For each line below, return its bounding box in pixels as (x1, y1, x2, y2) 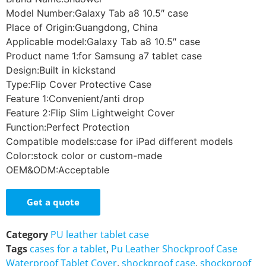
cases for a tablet (30, 242, 106, 256)
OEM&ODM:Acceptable (6, 164, 109, 176)
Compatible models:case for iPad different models (6, 135, 233, 148)
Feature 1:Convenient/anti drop (6, 93, 144, 105)
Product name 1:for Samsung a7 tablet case (6, 50, 202, 62)
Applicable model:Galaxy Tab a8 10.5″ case (6, 36, 200, 48)
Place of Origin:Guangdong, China (6, 21, 158, 34)
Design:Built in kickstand (6, 64, 116, 77)
